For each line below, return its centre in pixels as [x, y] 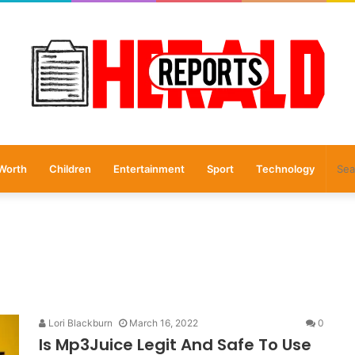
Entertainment [149, 169]
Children [70, 169]
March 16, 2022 [164, 323]
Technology [285, 169]
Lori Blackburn [79, 323]
